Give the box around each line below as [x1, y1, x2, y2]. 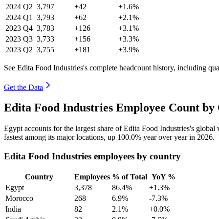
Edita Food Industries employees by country [4, 151, 181, 162]
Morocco [5, 194, 33, 202]
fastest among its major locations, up [4, 133, 117, 142]
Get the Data [4, 83, 43, 91]
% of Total [112, 172, 147, 181]
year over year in [141, 133, 197, 142]
